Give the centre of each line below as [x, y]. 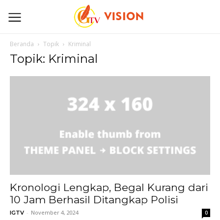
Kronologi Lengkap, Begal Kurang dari [109, 188]
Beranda [22, 44]
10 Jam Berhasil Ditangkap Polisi [94, 200]
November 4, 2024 [55, 213]
